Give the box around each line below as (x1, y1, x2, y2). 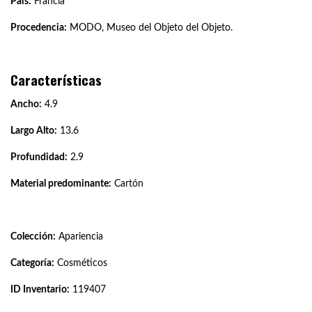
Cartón (111, 178, 143, 189)
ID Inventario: (10, 284, 70, 295)
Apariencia (56, 231, 103, 242)
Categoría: (10, 258, 54, 268)
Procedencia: (10, 22, 67, 33)
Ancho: (10, 99, 42, 109)
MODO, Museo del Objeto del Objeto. (67, 22, 233, 33)
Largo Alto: (10, 125, 57, 136)
